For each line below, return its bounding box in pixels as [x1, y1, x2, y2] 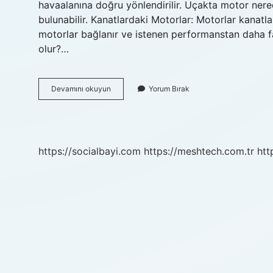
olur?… [38, 43, 69, 55]
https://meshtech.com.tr [144, 145, 254, 157]
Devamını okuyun [51, 84, 111, 93]
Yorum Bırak [149, 84, 190, 93]
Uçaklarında [110, 94, 152, 104]
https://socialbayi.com [38, 145, 141, 157]
